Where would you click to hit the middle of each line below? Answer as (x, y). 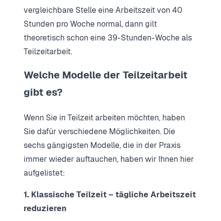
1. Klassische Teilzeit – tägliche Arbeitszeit (110, 194)
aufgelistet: (44, 173)
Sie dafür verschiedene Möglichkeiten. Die (99, 131)
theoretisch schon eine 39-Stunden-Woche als (108, 37)
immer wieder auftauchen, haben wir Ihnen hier (109, 159)
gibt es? (43, 92)
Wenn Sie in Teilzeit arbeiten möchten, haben (104, 117)
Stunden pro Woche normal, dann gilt (90, 24)
